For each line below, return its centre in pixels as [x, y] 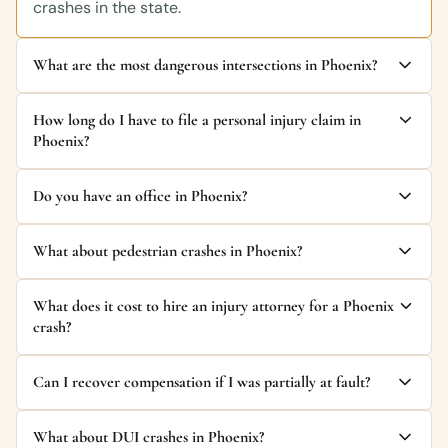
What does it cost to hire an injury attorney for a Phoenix [213, 306]
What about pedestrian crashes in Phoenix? [167, 251]
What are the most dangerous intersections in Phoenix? [205, 65]
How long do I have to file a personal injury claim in [197, 120]
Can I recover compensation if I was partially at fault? [201, 382]
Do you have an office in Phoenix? [140, 196]
